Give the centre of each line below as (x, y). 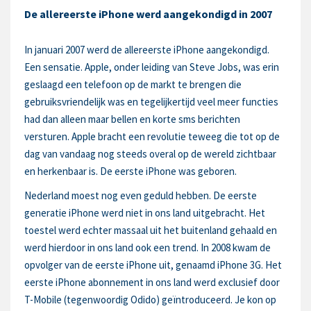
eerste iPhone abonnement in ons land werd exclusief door (152, 282)
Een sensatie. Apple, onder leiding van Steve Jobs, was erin (152, 67)
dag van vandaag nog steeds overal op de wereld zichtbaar (150, 154)
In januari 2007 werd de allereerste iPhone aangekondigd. (147, 50)
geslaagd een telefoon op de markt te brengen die (133, 84)
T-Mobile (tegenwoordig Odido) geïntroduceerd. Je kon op (150, 300)
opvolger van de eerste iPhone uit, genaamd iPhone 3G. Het (153, 265)
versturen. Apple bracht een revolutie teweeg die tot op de (152, 136)
